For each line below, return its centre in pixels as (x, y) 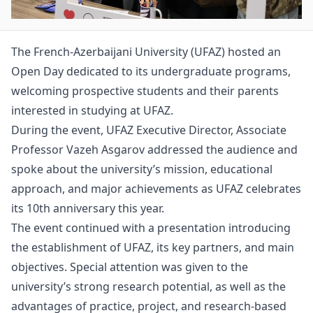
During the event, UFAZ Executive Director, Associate (149, 130)
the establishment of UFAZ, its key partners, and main (153, 247)
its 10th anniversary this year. (88, 208)
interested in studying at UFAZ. (92, 110)
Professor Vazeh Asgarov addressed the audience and (154, 150)
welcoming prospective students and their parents (145, 91)
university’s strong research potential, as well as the (148, 286)
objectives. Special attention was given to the (130, 267)
